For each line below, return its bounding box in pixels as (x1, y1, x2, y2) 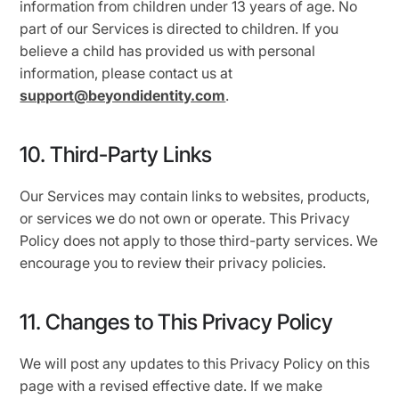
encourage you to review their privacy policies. (20, 254, 327, 272)
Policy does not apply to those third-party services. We (20, 232, 379, 249)
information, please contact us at (20, 64, 233, 82)
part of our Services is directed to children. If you (20, 20, 339, 37)
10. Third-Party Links (20, 142, 213, 167)
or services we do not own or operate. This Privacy (20, 209, 351, 227)
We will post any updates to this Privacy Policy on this (20, 354, 370, 372)
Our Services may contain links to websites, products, (20, 187, 370, 205)
